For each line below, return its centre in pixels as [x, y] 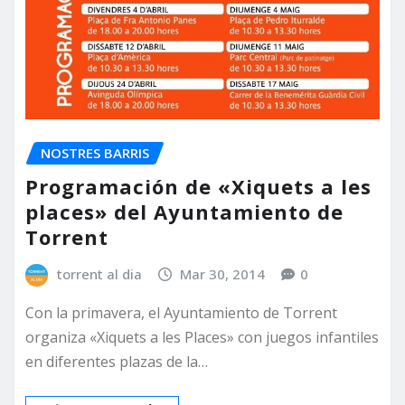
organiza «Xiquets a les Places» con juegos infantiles [202, 338]
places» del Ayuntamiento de [184, 211]
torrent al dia [99, 273]
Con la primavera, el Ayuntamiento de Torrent [181, 313]
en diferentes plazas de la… [117, 362]
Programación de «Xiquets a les [198, 186]
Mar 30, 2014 [223, 273]
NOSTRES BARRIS [95, 153]
